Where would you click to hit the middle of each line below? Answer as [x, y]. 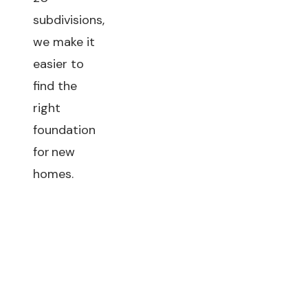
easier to [58, 64]
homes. [53, 174]
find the [55, 86]
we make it [64, 42]
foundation [64, 130]
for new [54, 152]
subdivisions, [69, 20]
